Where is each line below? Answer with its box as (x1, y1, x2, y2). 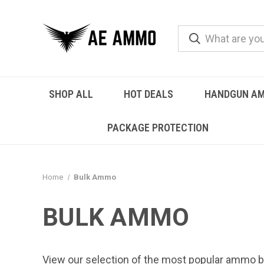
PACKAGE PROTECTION (107, 121, 209, 134)
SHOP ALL (49, 88, 94, 100)
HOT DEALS (124, 88, 174, 100)
